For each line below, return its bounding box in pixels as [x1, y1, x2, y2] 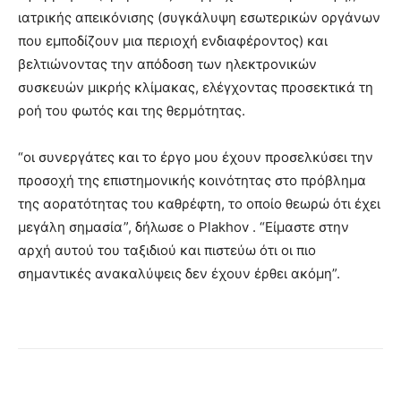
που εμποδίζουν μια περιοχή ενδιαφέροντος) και [18, 32, 328, 50]
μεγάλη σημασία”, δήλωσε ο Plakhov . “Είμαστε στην [18, 218, 349, 236]
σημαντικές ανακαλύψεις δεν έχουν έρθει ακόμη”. [18, 265, 340, 283]
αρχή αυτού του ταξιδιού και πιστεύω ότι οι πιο [18, 242, 316, 260]
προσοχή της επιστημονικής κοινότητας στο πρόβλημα [18, 172, 366, 190]
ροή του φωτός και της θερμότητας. [18, 102, 245, 120]
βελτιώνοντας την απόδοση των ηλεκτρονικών [18, 55, 317, 73]
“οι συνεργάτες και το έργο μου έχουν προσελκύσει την [18, 149, 373, 166]
